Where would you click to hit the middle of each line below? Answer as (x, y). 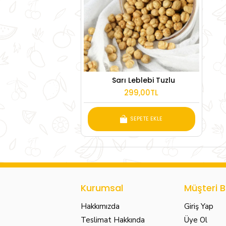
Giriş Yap (199, 206)
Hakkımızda (100, 206)
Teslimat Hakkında (113, 220)
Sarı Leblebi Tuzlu (143, 80)
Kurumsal (102, 188)
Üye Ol (195, 220)
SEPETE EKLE (147, 119)
